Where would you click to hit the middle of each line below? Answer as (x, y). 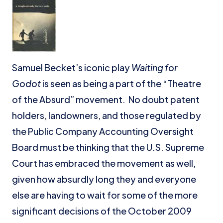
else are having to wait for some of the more (105, 195)
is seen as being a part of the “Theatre (121, 83)
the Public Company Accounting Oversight (103, 131)
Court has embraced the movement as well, (104, 163)
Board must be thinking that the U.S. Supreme (108, 147)
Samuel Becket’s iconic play (72, 67)
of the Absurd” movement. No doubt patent (106, 99)
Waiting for (154, 67)
